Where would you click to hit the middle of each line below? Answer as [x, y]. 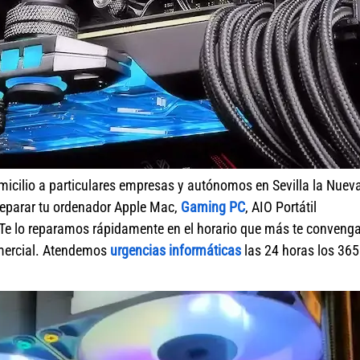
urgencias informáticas [176, 250]
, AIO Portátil [281, 207]
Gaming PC [213, 207]
